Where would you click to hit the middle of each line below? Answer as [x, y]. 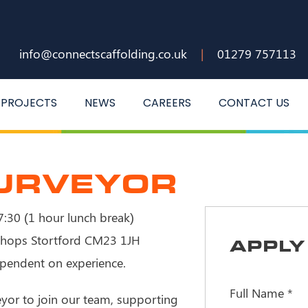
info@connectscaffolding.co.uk [103, 54]
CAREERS [167, 103]
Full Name [258, 293]
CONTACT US [254, 103]
